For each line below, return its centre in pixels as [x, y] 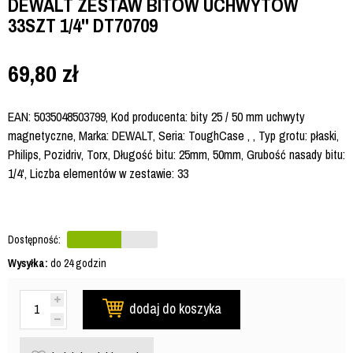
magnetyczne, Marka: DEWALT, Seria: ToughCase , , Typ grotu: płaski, [173, 136]
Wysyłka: [28, 264]
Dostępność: [34, 240]
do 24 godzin [77, 264]
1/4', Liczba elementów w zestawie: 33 [98, 174]
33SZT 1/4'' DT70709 [83, 26]
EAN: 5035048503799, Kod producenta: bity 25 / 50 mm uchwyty [156, 117]
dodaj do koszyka [175, 309]
